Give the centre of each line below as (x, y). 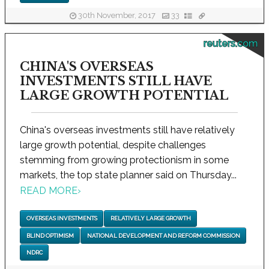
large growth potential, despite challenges (113, 145)
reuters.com (231, 43)
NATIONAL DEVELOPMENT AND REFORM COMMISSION (163, 235)
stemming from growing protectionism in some (124, 160)
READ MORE (49, 191)
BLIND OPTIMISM (50, 235)
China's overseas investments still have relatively (127, 130)
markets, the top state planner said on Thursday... (128, 175)
